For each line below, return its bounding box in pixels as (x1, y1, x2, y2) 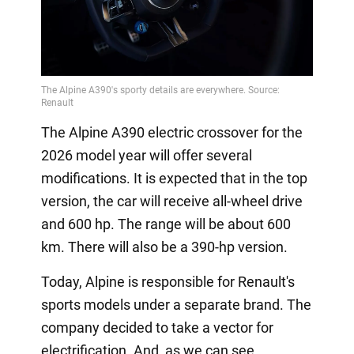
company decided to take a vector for (40, 319, 273, 336)
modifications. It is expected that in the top (40, 170, 307, 186)
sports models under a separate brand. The (40, 296, 311, 313)
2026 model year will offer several (40, 147, 252, 164)
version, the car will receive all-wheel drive (40, 193, 303, 209)
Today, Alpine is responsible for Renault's (40, 273, 295, 290)
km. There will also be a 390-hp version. (40, 239, 288, 255)
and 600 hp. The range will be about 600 (40, 216, 291, 232)
